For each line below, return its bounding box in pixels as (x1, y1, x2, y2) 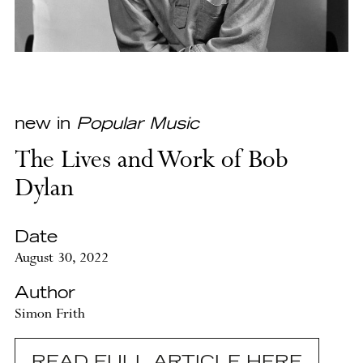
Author (14, 285, 75, 302)
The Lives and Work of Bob (14, 147, 288, 177)
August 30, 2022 (14, 250, 109, 268)
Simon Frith (14, 306, 85, 324)
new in (14, 116, 76, 133)
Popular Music (75, 116, 199, 133)
